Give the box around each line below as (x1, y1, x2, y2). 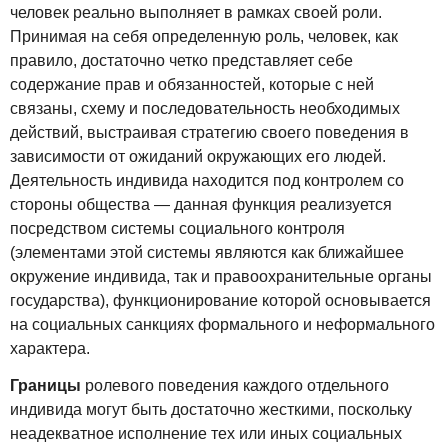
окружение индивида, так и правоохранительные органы (10, 267, 432, 285)
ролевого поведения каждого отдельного (81, 376, 389, 394)
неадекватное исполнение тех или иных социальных (10, 424, 402, 442)
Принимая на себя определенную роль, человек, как (10, 27, 398, 45)
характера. (10, 339, 90, 357)
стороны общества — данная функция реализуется (10, 195, 392, 213)
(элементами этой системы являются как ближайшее (10, 243, 404, 261)
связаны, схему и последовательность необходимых (10, 99, 400, 117)
